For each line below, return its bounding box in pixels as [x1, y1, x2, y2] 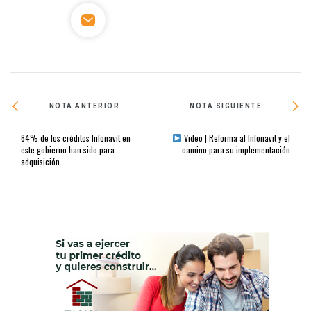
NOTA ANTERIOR [49, 102, 120, 110]
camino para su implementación [182, 143, 290, 155]
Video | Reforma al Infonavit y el [182, 131, 290, 144]
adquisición [21, 155, 60, 167]
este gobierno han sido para [21, 143, 115, 155]
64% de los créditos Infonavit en [21, 131, 131, 144]
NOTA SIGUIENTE [190, 102, 262, 110]
